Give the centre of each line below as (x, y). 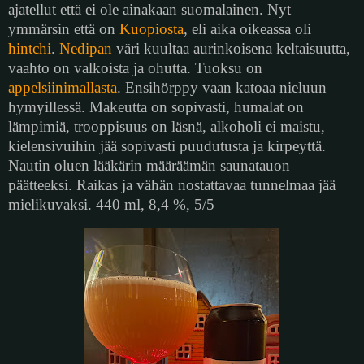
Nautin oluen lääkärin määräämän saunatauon (149, 165)
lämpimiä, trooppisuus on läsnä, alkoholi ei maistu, (167, 126)
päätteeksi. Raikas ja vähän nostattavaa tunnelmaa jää (172, 184)
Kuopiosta (152, 28)
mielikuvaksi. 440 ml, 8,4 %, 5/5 (111, 204)
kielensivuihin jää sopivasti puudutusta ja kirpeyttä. (167, 145)
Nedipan (86, 48)
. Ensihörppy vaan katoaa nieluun (222, 87)
